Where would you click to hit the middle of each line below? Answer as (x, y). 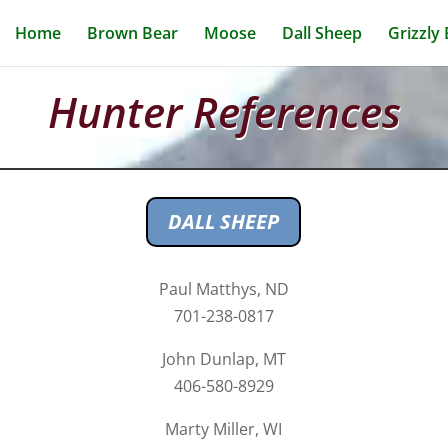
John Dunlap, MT (223, 359)
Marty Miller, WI (224, 429)
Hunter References (224, 111)
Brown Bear (132, 33)
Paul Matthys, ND (223, 289)
